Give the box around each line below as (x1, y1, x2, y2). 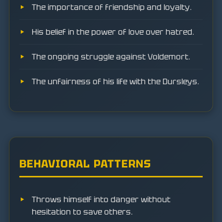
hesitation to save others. (32, 206, 133, 217)
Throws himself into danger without (32, 194, 170, 205)
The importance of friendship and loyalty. (32, 2, 192, 13)
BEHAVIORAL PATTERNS (19, 156, 151, 171)
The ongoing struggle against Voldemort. (32, 52, 190, 62)
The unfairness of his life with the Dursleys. (32, 76, 199, 87)
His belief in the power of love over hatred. (32, 27, 194, 38)
